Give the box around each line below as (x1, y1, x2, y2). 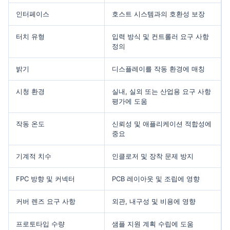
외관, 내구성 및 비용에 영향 (112, 197, 196, 206)
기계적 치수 (16, 152, 51, 161)
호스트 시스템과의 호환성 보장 (112, 10, 205, 18)
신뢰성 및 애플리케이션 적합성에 (112, 120, 212, 128)
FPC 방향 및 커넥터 (16, 175, 75, 183)
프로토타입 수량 (16, 220, 65, 228)
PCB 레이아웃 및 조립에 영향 (112, 175, 200, 183)
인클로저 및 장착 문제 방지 (112, 152, 194, 161)
